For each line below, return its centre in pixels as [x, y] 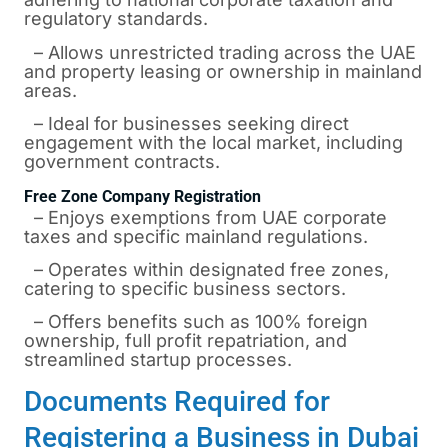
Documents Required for [177, 401]
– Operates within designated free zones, [206, 269]
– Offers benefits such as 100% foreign [196, 322]
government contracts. [122, 162]
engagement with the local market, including [213, 143]
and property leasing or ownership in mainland [223, 71]
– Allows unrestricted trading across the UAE [220, 52]
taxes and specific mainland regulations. [196, 236]
